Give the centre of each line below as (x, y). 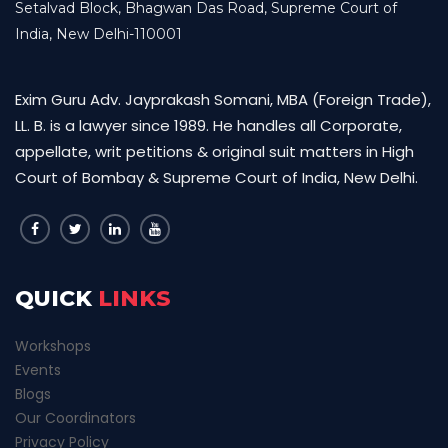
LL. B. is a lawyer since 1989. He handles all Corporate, (208, 125)
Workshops (53, 346)
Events (38, 370)
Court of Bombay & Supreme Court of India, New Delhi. (216, 177)
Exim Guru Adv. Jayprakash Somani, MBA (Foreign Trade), (223, 99)
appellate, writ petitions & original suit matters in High (214, 151)
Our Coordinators (75, 418)
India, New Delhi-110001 (98, 34)
